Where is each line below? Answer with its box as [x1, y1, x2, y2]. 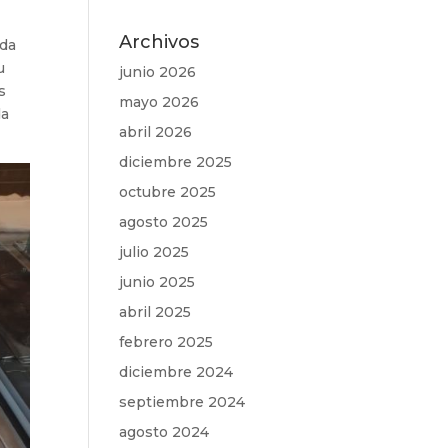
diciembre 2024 [119, 363, 234, 381]
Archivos [119, 31, 200, 53]
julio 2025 [119, 243, 190, 261]
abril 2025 [119, 303, 192, 321]
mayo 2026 [119, 93, 200, 111]
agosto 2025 [119, 213, 209, 231]
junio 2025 [119, 273, 196, 291]
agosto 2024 [119, 423, 210, 441]
